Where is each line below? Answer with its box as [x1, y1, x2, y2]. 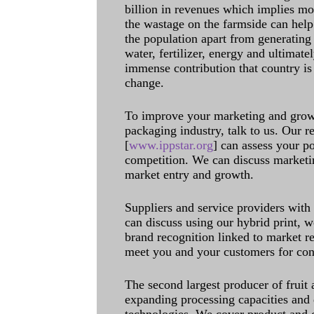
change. [125, 76, 164, 90]
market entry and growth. [125, 168, 254, 182]
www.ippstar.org [129, 138, 213, 152]
